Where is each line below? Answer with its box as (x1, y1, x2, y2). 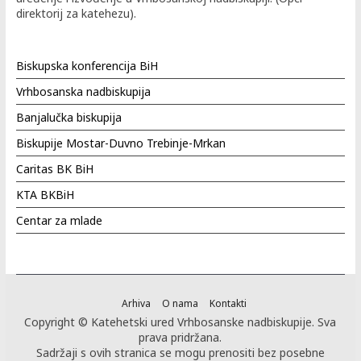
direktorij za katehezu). (15, 5, 136, 21)
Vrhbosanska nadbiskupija (15, 83, 151, 99)
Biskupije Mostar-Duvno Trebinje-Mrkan (15, 135, 226, 151)
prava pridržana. (139, 329, 222, 345)
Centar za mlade (15, 212, 102, 228)
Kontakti (210, 296, 247, 310)
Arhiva (122, 296, 151, 310)
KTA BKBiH (15, 186, 74, 202)
